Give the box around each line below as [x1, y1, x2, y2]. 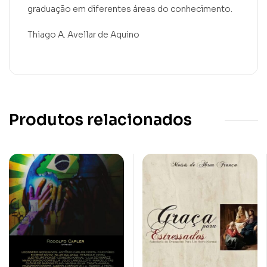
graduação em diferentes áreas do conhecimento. [27, 4, 232, 15]
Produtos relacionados [9, 110, 192, 131]
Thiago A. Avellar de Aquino [27, 29, 139, 41]
